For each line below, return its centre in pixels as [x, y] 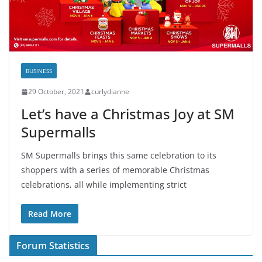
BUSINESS [39, 71]
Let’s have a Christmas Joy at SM [128, 114]
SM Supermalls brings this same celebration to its [119, 156]
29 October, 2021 [56, 92]
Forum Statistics [53, 246]
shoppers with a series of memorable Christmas [115, 170]
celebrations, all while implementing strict [104, 185]
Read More [50, 214]
